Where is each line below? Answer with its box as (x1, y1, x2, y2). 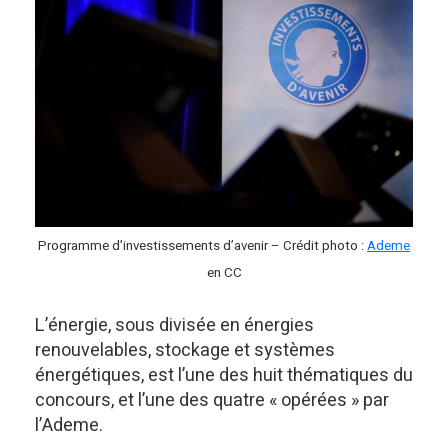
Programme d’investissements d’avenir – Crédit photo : (38, 235, 367, 256)
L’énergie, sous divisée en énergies (35, 311, 314, 339)
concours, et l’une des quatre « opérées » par (35, 386, 389, 414)
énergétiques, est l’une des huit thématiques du (35, 361, 413, 389)
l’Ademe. (35, 411, 103, 439)
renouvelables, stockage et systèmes (35, 336, 335, 364)
